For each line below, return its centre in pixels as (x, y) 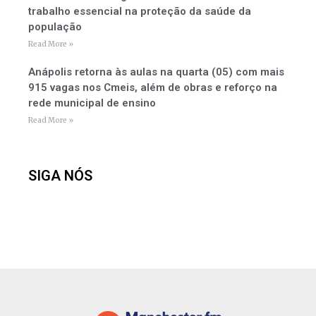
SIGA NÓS (60, 176)
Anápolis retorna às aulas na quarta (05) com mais (156, 72)
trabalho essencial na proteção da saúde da (140, 11)
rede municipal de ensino (92, 103)
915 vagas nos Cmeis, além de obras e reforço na (153, 87)
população (55, 27)
